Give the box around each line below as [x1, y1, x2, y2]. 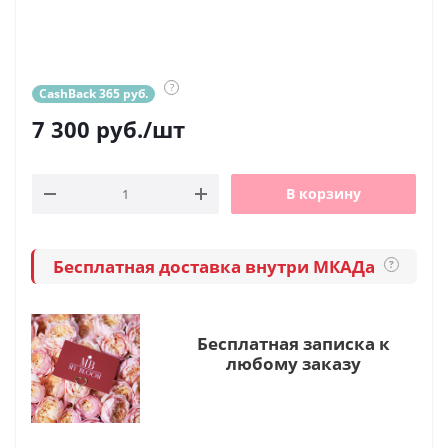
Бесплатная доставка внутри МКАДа [52, 254, 379, 278]
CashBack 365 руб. [39, 85, 148, 102]
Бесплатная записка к [196, 332, 390, 355]
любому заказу [225, 352, 361, 375]
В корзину [286, 184, 361, 203]
